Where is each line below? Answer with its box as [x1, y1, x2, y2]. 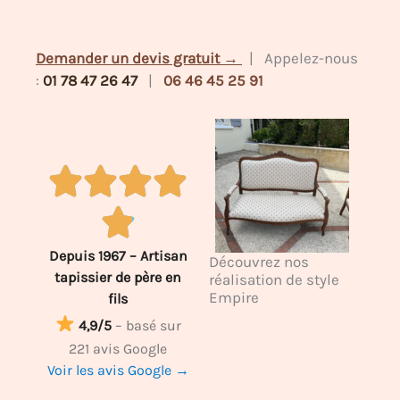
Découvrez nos [209, 253, 309, 271]
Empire [209, 288, 259, 306]
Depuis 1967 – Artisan [48, 247, 187, 264]
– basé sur [114, 317, 181, 334]
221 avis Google [69, 340, 167, 357]
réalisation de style [209, 271, 339, 288]
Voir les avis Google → [46, 362, 189, 379]
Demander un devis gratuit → [36, 49, 242, 67]
